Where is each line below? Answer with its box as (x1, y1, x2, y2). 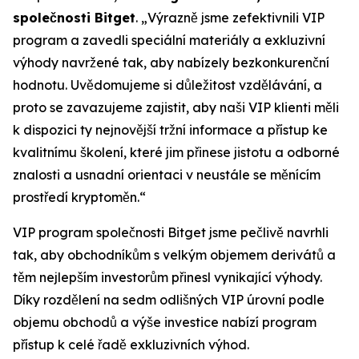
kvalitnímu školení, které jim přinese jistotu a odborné (13, 144, 340, 161)
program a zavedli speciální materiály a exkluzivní (13, 32, 325, 49)
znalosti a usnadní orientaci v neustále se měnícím (13, 167, 321, 184)
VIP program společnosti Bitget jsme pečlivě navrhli (13, 224, 329, 241)
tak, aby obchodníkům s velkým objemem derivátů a (13, 247, 336, 264)
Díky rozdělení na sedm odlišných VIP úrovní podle (13, 292, 325, 309)
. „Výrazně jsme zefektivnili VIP (135, 10, 325, 26)
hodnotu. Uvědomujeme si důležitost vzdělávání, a (13, 77, 322, 94)
